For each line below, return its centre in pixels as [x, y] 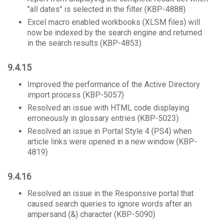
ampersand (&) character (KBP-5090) [91, 214]
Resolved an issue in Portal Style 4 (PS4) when [110, 131]
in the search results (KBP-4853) [85, 43]
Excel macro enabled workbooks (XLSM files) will [114, 22]
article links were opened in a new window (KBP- [112, 142]
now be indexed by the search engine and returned [115, 33]
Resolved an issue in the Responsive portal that [111, 193]
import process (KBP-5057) [76, 95]
